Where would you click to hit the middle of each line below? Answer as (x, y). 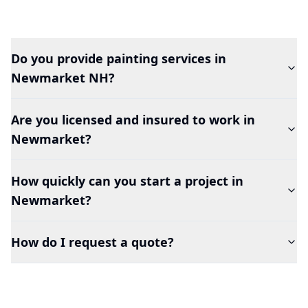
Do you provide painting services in (119, 58)
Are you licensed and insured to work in (133, 120)
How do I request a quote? (92, 242)
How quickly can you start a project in (127, 181)
